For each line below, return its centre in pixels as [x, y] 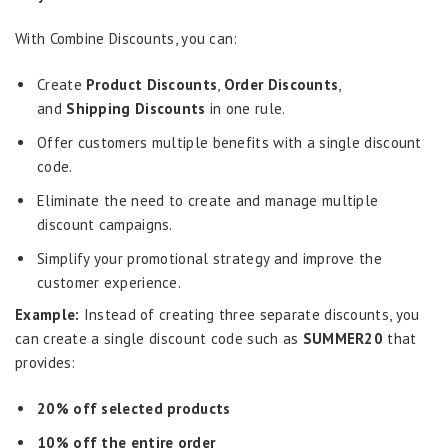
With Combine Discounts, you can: [128, 38]
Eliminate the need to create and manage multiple [208, 200]
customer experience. [111, 282]
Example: [47, 314]
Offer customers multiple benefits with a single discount [229, 142]
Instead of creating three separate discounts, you [249, 314]
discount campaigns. [107, 224]
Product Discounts [152, 84]
